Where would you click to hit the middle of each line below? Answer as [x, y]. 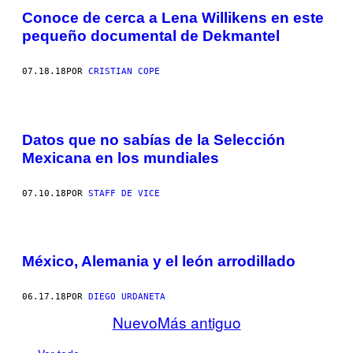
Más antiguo [199, 322]
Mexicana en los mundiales [121, 158]
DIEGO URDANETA [127, 297]
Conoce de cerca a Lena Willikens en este [173, 18]
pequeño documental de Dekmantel [151, 36]
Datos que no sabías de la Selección [154, 139]
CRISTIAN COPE [124, 72]
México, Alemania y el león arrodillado [159, 262]
